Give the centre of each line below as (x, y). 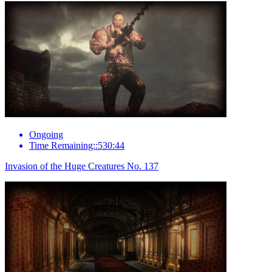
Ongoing (46, 134)
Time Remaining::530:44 (77, 145)
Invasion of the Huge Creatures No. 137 (82, 166)
